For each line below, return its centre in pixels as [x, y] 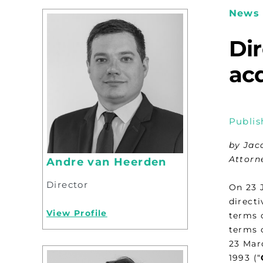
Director [68, 184]
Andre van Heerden [107, 162]
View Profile [77, 213]
